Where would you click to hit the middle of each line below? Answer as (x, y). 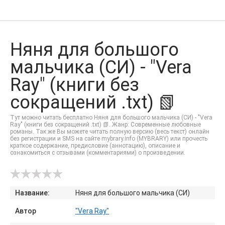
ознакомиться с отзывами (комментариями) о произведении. (98, 153)
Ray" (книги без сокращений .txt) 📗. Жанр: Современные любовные (105, 125)
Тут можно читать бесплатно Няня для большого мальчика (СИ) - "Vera (111, 118)
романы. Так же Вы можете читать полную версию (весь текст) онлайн (110, 132)
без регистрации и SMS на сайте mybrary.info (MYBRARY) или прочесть (109, 139)
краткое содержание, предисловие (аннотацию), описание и (95, 146)
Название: (32, 193)
